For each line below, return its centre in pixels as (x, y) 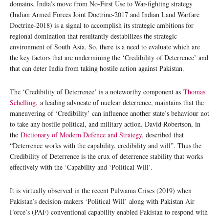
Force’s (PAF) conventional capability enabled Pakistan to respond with (109, 212)
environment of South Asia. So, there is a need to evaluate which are (105, 47)
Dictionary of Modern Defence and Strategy (81, 135)
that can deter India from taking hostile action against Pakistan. (98, 68)
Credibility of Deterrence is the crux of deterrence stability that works (106, 156)
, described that (163, 135)
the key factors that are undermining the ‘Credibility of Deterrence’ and (109, 58)
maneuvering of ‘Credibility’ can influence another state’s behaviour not (109, 113)
